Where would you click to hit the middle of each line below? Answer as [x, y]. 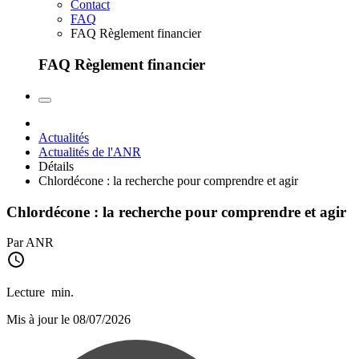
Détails [56, 166]
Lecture [27, 292]
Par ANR [30, 243]
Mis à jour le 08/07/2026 [69, 320]
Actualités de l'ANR [90, 151]
